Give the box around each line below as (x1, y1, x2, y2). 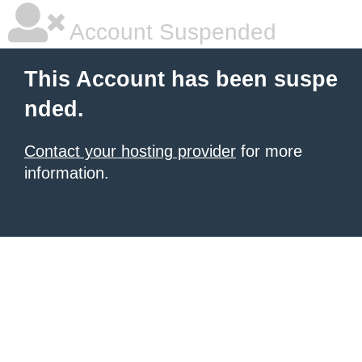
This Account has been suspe (24, 67, 338, 91)
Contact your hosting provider (24, 142, 236, 160)
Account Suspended (65, 19, 276, 44)
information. (24, 164, 109, 182)
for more (236, 142, 302, 160)
